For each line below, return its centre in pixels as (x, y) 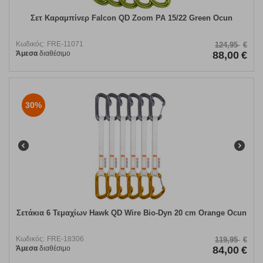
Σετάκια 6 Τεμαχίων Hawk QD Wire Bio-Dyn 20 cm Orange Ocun (131, 213)
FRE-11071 (65, 44)
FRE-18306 (65, 239)
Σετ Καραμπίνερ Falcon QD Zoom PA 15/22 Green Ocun (131, 18)
